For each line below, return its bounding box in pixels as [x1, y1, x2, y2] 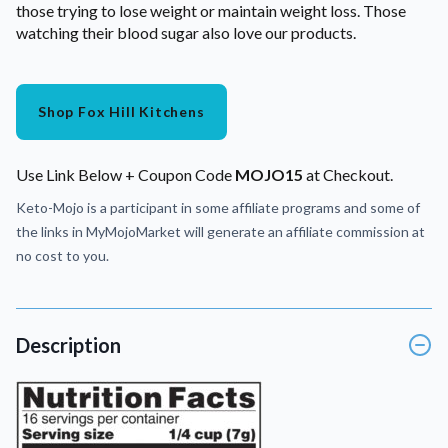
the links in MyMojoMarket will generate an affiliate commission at [16, 223, 425, 241]
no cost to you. [16, 247, 109, 265]
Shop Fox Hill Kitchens [38, 103, 205, 121]
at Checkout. [303, 165, 393, 185]
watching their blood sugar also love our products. [16, 23, 356, 43]
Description [16, 333, 121, 358]
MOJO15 [235, 165, 303, 185]
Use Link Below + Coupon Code [16, 165, 235, 185]
